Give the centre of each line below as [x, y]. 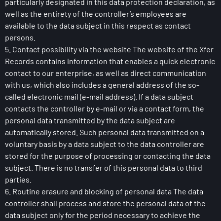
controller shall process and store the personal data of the [105, 203]
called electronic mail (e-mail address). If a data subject [99, 96]
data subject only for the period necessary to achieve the [103, 215]
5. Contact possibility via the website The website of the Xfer [109, 49]
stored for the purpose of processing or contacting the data [108, 156]
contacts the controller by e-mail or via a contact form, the [105, 108]
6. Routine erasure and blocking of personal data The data [104, 191]
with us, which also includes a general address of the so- [102, 85]
